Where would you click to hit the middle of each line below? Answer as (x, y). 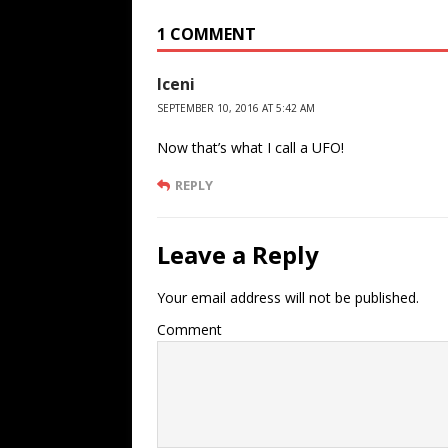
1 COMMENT (206, 34)
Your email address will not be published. (288, 298)
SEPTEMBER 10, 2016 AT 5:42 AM (236, 108)
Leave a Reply (238, 255)
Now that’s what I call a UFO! (250, 148)
